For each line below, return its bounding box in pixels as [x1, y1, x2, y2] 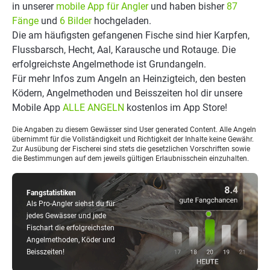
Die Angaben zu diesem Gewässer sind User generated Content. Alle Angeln [12, 125, 256, 134]
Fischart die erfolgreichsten [27, 224, 115, 232]
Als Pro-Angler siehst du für [27, 199, 115, 208]
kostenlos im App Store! [124, 102, 227, 113]
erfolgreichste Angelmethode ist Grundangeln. [12, 58, 206, 70]
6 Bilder [60, 15, 92, 27]
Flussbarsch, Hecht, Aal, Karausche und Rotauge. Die [12, 44, 236, 55]
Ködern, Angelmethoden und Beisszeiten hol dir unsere [12, 87, 242, 99]
